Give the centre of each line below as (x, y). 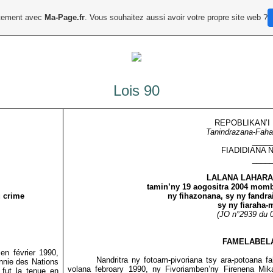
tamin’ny (163, 187)
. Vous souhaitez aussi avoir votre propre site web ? (176, 17)
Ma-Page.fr (65, 17)
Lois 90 (136, 90)
